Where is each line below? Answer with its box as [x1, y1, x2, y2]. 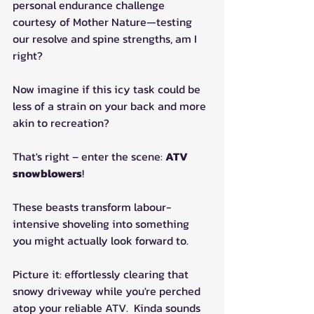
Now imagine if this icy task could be [13, 81, 203, 98]
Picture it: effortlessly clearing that [13, 266, 191, 283]
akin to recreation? [13, 114, 109, 132]
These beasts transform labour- [13, 198, 171, 216]
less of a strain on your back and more [13, 97, 209, 115]
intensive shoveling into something [13, 215, 192, 233]
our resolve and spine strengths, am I [13, 30, 200, 48]
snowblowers [13, 165, 82, 182]
